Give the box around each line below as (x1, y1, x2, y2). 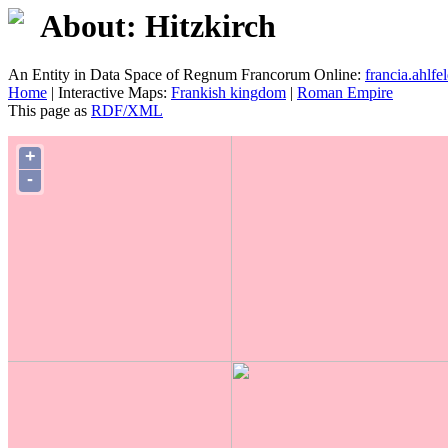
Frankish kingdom (171, 84, 286, 102)
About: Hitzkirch (40, 8, 276, 44)
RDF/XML (91, 102, 163, 120)
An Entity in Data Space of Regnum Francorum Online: (8, 66, 365, 84)
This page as (8, 102, 91, 120)
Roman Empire (297, 84, 393, 102)
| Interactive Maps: (47, 84, 171, 102)
